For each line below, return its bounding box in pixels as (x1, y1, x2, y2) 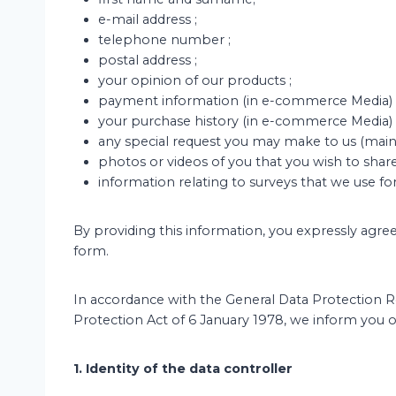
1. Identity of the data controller (73, 361, 293, 377)
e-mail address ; (98, 11, 197, 27)
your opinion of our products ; (98, 72, 292, 88)
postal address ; (98, 52, 197, 68)
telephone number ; (98, 32, 231, 48)
